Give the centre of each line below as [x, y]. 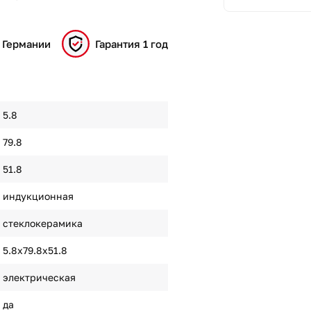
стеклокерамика [42, 223]
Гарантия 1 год [132, 43]
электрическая [39, 277]
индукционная [38, 196]
